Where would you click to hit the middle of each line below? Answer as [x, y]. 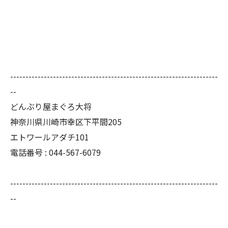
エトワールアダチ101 [50, 137]
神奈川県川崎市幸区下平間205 [66, 122]
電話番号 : [30, 152]
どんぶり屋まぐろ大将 [51, 107]
